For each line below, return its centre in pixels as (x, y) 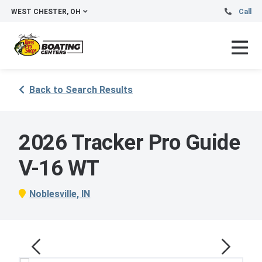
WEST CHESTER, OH (46, 12)
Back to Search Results (81, 90)
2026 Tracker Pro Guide (129, 142)
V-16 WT (59, 168)
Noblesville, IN (60, 194)
